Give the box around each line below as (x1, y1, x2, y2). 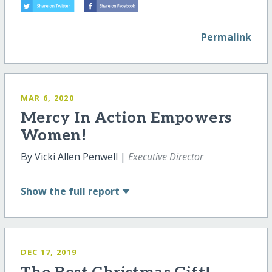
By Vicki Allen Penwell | (20, 150, 128, 164)
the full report (49, 185, 120, 199)
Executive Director (127, 150, 203, 164)
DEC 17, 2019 (20, 246, 77, 258)
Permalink (201, 30, 252, 44)
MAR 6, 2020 (20, 92, 74, 103)
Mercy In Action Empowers (20, 109, 232, 128)
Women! (20, 126, 87, 146)
